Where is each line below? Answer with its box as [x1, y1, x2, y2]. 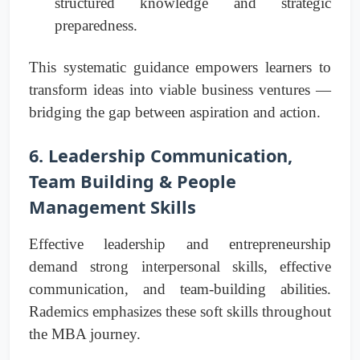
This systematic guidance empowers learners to [29, 59, 331, 76]
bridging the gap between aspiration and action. [29, 104, 321, 121]
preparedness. [55, 17, 137, 35]
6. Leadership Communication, [29, 144, 292, 168]
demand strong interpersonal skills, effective [29, 258, 331, 276]
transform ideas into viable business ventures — [29, 81, 331, 99]
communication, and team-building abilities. [29, 280, 331, 298]
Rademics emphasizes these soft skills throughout [29, 303, 331, 321]
